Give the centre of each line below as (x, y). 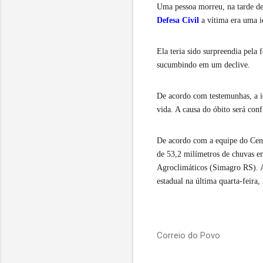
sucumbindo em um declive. (203, 65)
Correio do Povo (188, 235)
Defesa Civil (178, 20)
